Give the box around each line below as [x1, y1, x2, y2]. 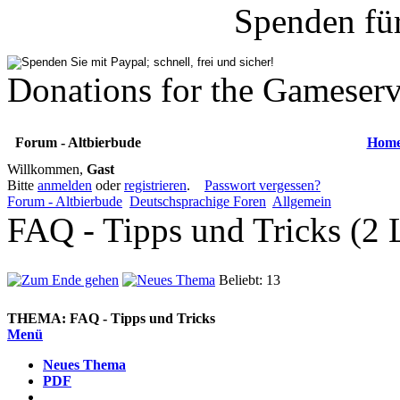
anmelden [37, 177, 92, 193]
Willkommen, [7, 161, 87, 177]
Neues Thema [43, 356, 126, 372]
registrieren [124, 177, 187, 193]
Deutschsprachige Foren [129, 193, 266, 209]
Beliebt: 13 [219, 271, 280, 287]
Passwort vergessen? [204, 177, 321, 193]
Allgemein [272, 193, 331, 209]
